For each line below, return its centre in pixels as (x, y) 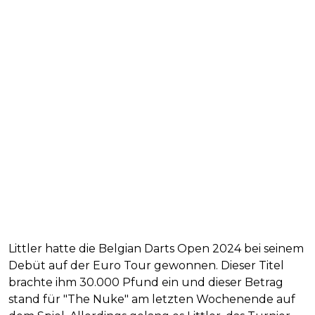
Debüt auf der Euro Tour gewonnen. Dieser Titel (146, 266)
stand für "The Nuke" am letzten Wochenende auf (152, 300)
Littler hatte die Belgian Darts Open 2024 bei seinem (156, 249)
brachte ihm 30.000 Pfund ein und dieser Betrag (146, 283)
